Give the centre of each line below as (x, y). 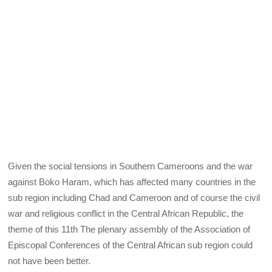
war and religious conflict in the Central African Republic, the (126, 214)
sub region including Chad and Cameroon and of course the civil (134, 198)
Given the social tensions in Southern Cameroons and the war (131, 166)
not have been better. (49, 261)
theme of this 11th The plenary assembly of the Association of (129, 229)
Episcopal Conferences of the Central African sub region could (131, 245)
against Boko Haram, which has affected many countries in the (132, 182)
